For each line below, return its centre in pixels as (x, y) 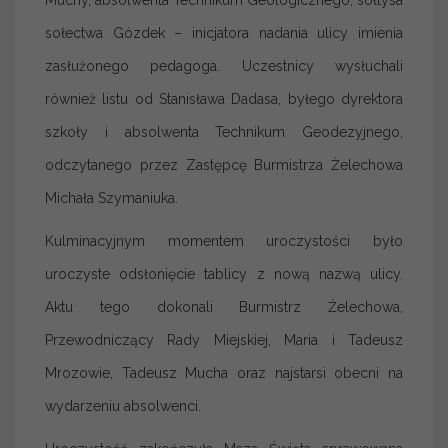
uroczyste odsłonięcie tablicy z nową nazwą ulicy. (224, 273)
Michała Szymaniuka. (111, 197)
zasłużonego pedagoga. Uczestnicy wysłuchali (224, 65)
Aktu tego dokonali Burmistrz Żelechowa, (224, 306)
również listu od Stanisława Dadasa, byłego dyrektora (224, 98)
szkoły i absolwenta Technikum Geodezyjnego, (224, 131)
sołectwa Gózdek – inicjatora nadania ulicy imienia (224, 32)
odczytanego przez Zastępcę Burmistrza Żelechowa (224, 164)
